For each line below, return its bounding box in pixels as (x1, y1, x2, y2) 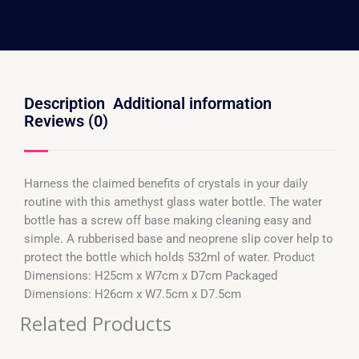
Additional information (113, 94, 272, 114)
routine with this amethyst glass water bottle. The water (24, 195, 322, 210)
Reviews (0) (24, 111, 108, 131)
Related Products (20, 311, 171, 337)
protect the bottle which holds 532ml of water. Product (24, 250, 315, 265)
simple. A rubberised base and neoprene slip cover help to (24, 232, 333, 247)
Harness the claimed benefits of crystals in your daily (24, 176, 308, 192)
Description (24, 94, 105, 114)
